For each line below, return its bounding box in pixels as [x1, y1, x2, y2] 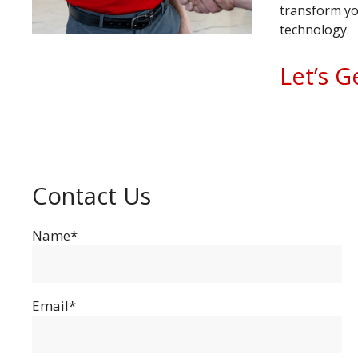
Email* [32, 296, 76, 316]
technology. [279, 20, 349, 38]
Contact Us [32, 180, 151, 212]
